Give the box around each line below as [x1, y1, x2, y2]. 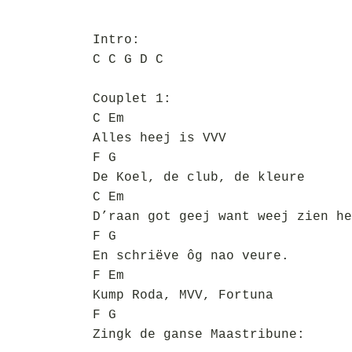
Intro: [93, 33, 140, 47]
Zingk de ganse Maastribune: [93, 328, 305, 342]
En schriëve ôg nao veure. [93, 249, 289, 263]
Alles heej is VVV [93, 131, 226, 145]
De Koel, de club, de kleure [93, 170, 305, 185]
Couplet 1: [93, 92, 171, 106]
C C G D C [93, 53, 163, 67]
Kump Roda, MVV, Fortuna [93, 288, 273, 302]
